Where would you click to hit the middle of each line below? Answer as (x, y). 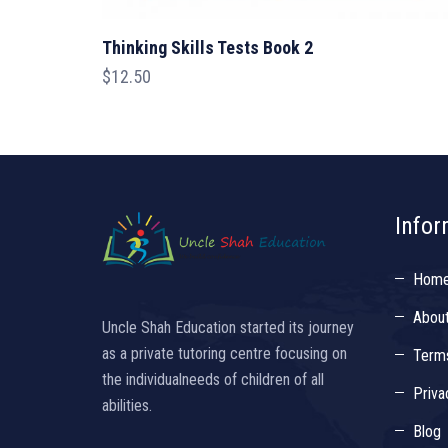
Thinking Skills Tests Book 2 (207, 48)
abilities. (127, 406)
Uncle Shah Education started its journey (228, 328)
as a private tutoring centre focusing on (224, 354)
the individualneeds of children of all (213, 380)
